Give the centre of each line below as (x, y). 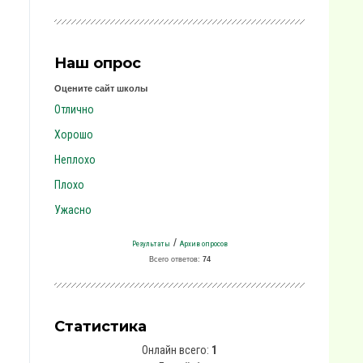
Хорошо (74, 135)
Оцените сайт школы (101, 88)
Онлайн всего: (177, 350)
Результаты (151, 243)
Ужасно (73, 210)
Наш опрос (98, 63)
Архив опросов (203, 243)
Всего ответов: (175, 259)
